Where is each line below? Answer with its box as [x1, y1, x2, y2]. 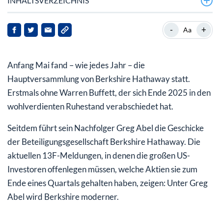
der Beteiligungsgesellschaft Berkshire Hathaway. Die [7, 136, 200, 147]
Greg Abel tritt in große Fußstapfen [25, 18, 139, 27]
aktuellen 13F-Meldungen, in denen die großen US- [7, 150, 190, 161]
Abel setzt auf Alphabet [25, 39, 101, 48]
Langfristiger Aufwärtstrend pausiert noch [25, 59, 162, 69]
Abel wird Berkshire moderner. [7, 191, 119, 202]
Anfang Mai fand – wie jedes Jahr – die [7, 59, 145, 70]
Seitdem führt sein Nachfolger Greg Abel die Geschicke [7, 122, 204, 133]
